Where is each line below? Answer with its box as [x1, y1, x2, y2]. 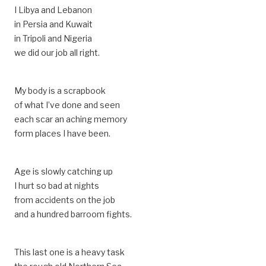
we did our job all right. [14, 47, 100, 58]
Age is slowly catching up [14, 166, 113, 176]
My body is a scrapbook [14, 85, 106, 96]
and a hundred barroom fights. [14, 209, 132, 219]
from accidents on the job [14, 195, 115, 205]
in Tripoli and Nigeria [14, 33, 92, 43]
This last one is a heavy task [14, 247, 125, 257]
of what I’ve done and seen [14, 100, 120, 110]
